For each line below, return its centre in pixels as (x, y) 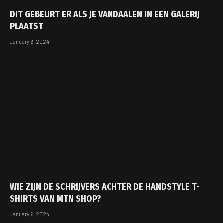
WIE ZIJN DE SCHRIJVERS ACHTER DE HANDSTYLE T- (105, 187)
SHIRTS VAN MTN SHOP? (55, 199)
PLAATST (27, 26)
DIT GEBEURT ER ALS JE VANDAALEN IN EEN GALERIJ (105, 14)
